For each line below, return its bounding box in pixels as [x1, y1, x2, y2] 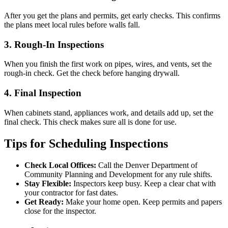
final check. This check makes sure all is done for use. [4, 117, 177, 126]
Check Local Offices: [24, 160, 96, 169]
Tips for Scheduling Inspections [4, 136, 168, 150]
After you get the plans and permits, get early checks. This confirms [4, 11, 220, 20]
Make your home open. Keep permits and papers [64, 197, 222, 206]
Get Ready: [24, 197, 64, 206]
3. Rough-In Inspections [4, 39, 104, 50]
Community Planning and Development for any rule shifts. [24, 169, 212, 179]
